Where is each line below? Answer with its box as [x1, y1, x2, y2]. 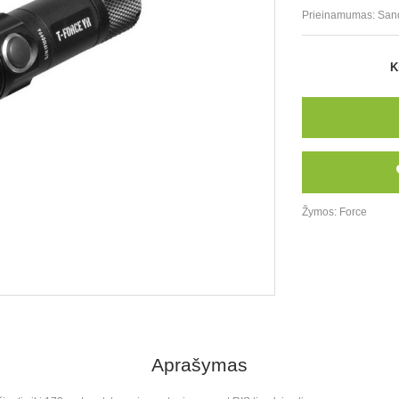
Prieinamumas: [302, 9, 378, 21]
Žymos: [302, 206, 339, 218]
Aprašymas [151, 354, 248, 375]
